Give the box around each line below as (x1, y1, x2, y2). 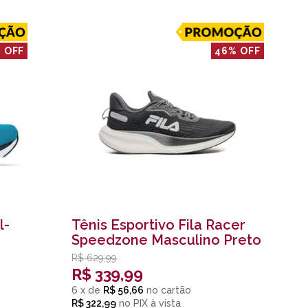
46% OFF (214, 45, 261, 57)
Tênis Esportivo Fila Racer (71, 217, 246, 233)
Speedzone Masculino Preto (71, 232, 262, 248)
